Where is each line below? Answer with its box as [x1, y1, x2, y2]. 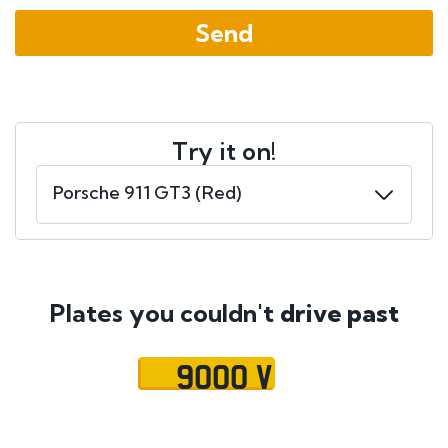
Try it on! [172, 136, 276, 167]
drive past [279, 298, 399, 329]
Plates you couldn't [49, 298, 280, 329]
